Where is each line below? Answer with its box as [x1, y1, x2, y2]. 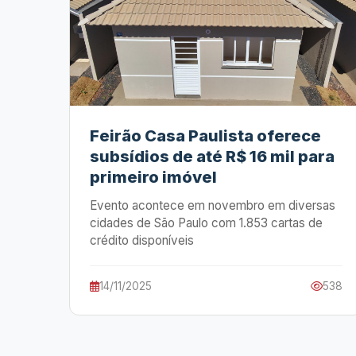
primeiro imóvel [90, 168, 217, 187]
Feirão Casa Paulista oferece [90, 126, 321, 145]
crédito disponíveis [90, 233, 194, 248]
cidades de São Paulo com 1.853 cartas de [90, 215, 323, 230]
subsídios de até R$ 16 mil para [90, 147, 335, 166]
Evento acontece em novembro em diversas [90, 198, 335, 213]
